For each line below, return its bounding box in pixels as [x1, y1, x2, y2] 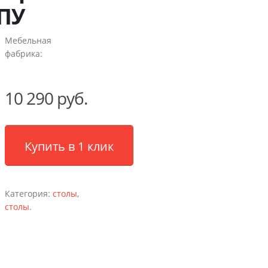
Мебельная [4, 35, 51, 46]
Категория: [4, 188, 53, 199]
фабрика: [4, 48, 42, 59]
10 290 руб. [4, 87, 87, 109]
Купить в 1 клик [24, 138, 114, 154]
